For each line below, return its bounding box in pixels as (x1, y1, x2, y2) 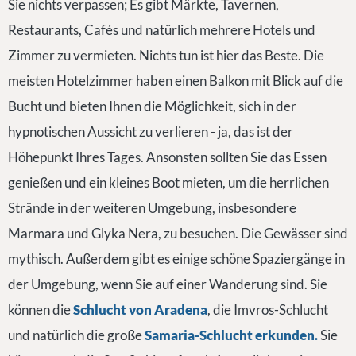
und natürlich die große (8, 326, 145, 343)
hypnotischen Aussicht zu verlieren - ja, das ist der (8, 122, 293, 140)
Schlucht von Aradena (73, 300, 207, 318)
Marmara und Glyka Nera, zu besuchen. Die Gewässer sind (8, 224, 348, 242)
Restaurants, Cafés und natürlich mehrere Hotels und (8, 21, 315, 38)
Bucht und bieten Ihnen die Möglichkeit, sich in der (8, 97, 296, 114)
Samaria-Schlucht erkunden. (145, 326, 318, 343)
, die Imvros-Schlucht (207, 300, 328, 318)
